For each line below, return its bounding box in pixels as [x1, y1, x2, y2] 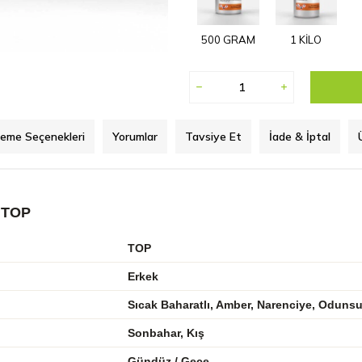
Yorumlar [112, 128, 158, 144]
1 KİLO [290, 32, 322, 46]
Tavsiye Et [184, 128, 242, 144]
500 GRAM [200, 32, 255, 46]
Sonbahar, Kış [128, 326, 204, 339]
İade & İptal [268, 128, 330, 144]
